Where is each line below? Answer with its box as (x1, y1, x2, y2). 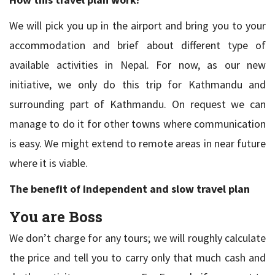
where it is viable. (9, 155, 88, 170)
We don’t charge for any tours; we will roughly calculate (9, 230, 266, 245)
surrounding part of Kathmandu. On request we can (9, 96, 266, 111)
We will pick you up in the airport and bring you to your (9, 18, 266, 33)
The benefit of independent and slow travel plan (9, 181, 250, 196)
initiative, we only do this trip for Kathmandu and (9, 77, 266, 91)
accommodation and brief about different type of (9, 37, 266, 52)
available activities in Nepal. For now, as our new (9, 57, 266, 72)
